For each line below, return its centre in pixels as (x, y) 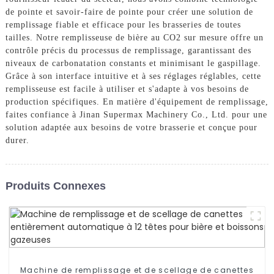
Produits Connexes (55, 186)
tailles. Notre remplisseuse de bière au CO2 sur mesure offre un (134, 37)
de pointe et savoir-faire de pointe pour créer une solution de (129, 12)
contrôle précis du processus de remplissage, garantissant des (128, 50)
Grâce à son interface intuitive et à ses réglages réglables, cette (133, 76)
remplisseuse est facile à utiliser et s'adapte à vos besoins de (127, 89)
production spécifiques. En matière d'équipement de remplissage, (137, 102)
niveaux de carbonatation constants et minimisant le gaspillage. (133, 63)
